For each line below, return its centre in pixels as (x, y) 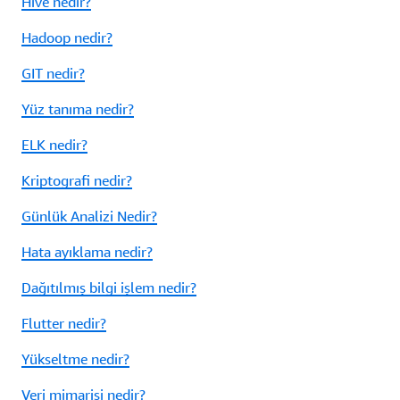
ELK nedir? (54, 145)
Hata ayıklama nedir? (87, 252)
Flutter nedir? (64, 324)
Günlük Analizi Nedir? (89, 217)
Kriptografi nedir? (77, 181)
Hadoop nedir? (67, 38)
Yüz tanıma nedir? (78, 109)
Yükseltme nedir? (75, 359)
